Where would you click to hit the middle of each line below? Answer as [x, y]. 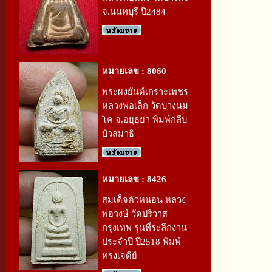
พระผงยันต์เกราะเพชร [145, 92]
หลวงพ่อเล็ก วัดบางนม [145, 106]
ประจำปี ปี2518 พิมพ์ [141, 242]
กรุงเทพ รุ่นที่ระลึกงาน [144, 228]
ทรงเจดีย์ [120, 256]
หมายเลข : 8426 [134, 179]
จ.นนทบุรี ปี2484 [134, 12]
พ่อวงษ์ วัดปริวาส [135, 214]
